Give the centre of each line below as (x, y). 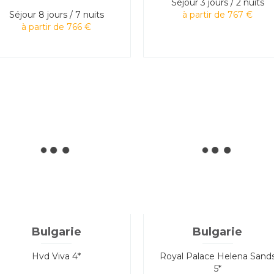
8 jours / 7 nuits (71, 14)
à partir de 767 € (218, 14)
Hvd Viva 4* (57, 256)
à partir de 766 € (57, 27)
